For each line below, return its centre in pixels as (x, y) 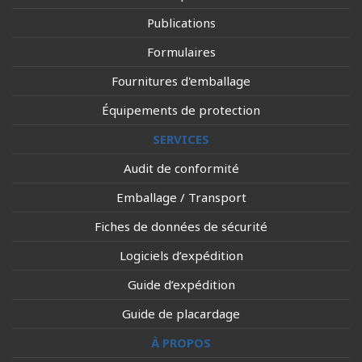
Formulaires (181, 52)
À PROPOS (181, 343)
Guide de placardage (181, 314)
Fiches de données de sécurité (181, 226)
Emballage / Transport (181, 197)
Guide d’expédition (181, 284)
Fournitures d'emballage (181, 81)
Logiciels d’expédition (181, 255)
